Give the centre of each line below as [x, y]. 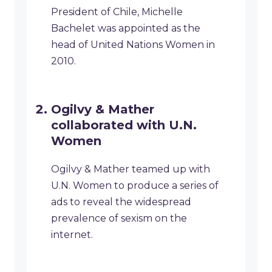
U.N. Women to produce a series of [135, 186]
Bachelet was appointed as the [126, 29]
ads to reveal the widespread [121, 202]
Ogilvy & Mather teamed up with [131, 169]
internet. [72, 235]
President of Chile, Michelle [117, 12]
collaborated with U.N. [124, 125]
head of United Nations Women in [133, 45]
